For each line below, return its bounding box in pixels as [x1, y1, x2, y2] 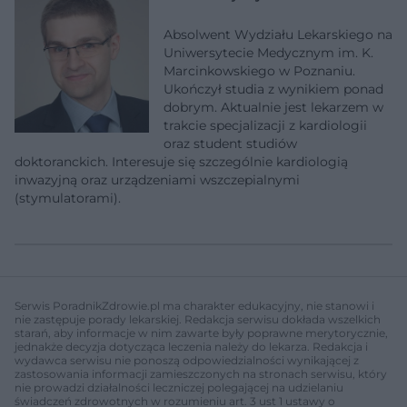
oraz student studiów [164, 134, 297, 152]
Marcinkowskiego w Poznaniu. [164, 62, 355, 79]
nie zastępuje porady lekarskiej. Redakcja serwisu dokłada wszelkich [15, 312, 381, 326]
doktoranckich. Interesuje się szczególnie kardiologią [15, 153, 348, 170]
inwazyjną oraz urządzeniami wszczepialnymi [15, 171, 300, 188]
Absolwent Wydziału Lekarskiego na [164, 25, 392, 43]
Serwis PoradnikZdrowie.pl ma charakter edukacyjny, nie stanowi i [15, 298, 374, 313]
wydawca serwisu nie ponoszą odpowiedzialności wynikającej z [15, 352, 359, 367]
